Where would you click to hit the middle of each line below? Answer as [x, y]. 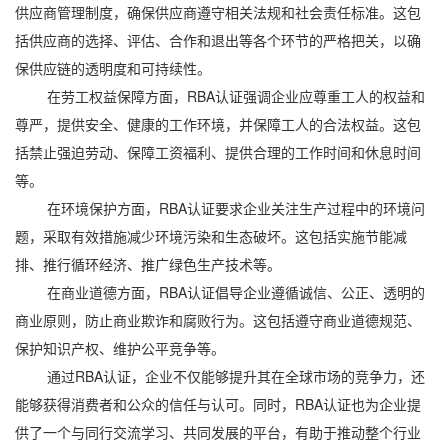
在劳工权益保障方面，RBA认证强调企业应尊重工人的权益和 [220, 96]
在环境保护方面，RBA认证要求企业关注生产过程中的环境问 [220, 208]
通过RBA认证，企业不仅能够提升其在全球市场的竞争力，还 [220, 376]
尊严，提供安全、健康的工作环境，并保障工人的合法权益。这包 [218, 124]
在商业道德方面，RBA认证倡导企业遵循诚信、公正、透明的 [220, 292]
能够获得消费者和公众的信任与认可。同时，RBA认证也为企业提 [218, 404]
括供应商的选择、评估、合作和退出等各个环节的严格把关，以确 [218, 40]
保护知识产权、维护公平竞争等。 [120, 348]
